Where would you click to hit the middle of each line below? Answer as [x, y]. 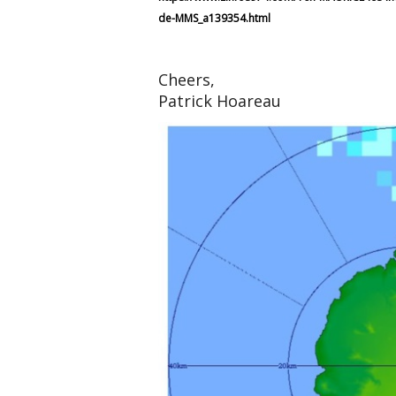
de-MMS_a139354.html [214, 18]
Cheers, [187, 79]
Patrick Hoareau [220, 100]
